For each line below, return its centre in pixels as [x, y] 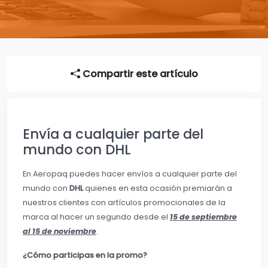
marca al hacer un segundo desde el [96, 217]
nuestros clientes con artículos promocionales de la [124, 202]
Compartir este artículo [139, 74]
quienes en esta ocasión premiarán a [158, 188]
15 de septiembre [203, 217]
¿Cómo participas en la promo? [85, 255]
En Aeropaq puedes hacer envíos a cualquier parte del [130, 173]
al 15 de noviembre [60, 231]
